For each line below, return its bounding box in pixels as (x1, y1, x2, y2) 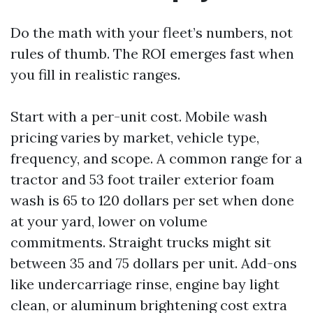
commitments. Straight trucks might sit (10, 233, 271, 251)
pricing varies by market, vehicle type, (10, 129, 259, 146)
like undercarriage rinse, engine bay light (10, 275, 279, 293)
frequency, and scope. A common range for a (10, 150, 303, 167)
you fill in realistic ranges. (10, 66, 180, 83)
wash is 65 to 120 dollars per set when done (10, 191, 294, 209)
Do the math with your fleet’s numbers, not (10, 24, 293, 41)
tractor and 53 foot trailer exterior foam (10, 170, 275, 188)
